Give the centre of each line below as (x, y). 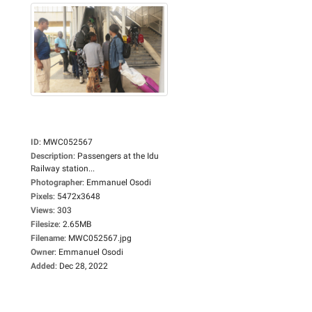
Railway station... (63, 168)
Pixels (42, 196)
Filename (47, 238)
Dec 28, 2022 (84, 266)
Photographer (56, 182)
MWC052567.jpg (100, 238)
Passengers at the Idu (118, 156)
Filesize (45, 224)
